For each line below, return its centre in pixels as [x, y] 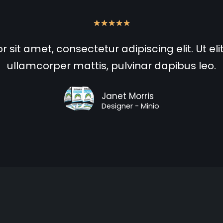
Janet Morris [127, 96]
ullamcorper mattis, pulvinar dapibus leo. [111, 65]
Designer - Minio [130, 106]
